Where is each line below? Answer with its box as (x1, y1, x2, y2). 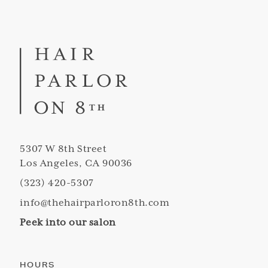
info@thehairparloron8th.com (20, 197, 170, 208)
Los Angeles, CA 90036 (20, 157, 133, 169)
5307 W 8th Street (20, 143, 107, 154)
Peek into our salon (20, 217, 116, 228)
